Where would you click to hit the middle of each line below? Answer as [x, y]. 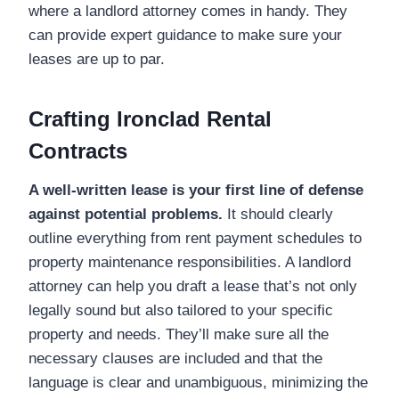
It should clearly [278, 214]
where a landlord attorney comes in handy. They [188, 11]
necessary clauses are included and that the [175, 358]
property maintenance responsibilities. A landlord [190, 262]
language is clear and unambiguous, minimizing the [198, 382]
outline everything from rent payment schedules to [195, 238]
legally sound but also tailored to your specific [181, 310]
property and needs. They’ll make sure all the [179, 334]
